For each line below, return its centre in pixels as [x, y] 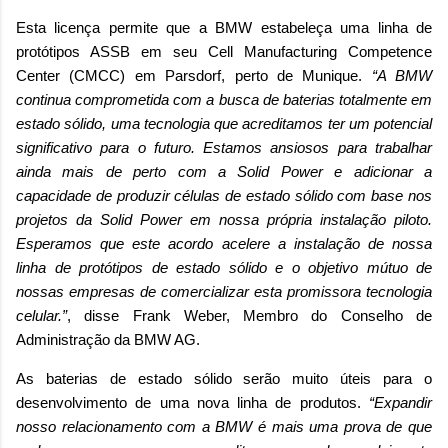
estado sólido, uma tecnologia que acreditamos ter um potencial [224, 124]
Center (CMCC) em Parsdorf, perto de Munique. [194, 76]
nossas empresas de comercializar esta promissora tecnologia [224, 292]
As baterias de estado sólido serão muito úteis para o [224, 379]
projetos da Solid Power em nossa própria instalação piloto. [224, 220]
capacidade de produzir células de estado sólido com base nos [224, 196]
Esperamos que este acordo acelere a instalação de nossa [224, 244]
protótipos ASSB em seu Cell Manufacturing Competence [224, 52]
